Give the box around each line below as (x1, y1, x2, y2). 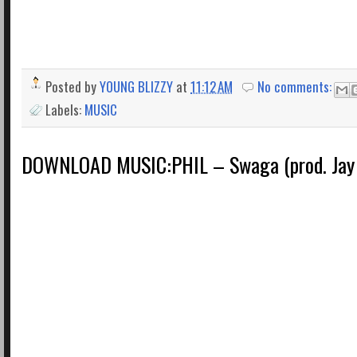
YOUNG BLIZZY (100, 76, 173, 96)
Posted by (45, 76, 100, 96)
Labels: (45, 99, 84, 120)
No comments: (257, 76, 335, 96)
